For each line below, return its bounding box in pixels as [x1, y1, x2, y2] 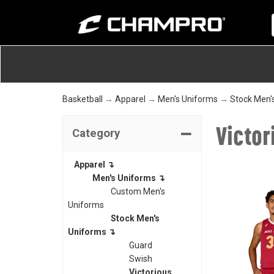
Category [72, 127, 120, 140]
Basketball [62, 94, 103, 104]
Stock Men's [111, 213, 160, 223]
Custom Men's [111, 187, 165, 196]
